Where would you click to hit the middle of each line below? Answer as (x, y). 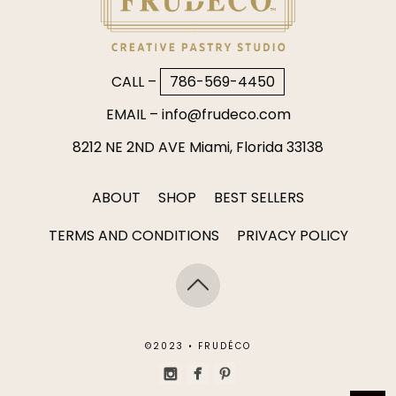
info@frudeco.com (226, 115)
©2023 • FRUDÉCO (198, 346)
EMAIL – (133, 115)
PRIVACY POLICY (292, 236)
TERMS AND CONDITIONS (133, 236)
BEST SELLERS (259, 198)
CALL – (136, 82)
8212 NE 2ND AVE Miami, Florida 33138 (198, 148)
